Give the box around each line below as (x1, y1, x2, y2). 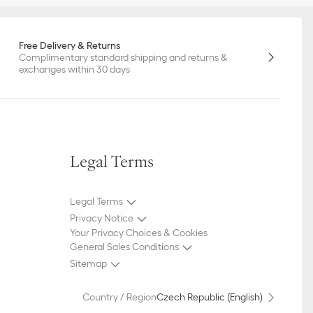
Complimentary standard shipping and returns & (19, 51, 228, 63)
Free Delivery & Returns (19, 39, 121, 51)
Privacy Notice (70, 212, 133, 224)
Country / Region (82, 291, 156, 303)
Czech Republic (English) (156, 291, 263, 303)
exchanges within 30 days (19, 63, 131, 75)
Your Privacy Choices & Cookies (70, 226, 208, 238)
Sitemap (70, 258, 107, 270)
